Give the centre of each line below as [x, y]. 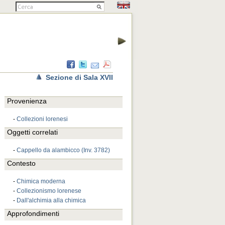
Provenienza [27, 101]
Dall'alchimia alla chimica [51, 200]
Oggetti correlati [32, 132]
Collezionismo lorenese [49, 191]
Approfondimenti [33, 213]
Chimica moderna [41, 181]
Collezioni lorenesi [42, 119]
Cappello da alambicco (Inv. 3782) [63, 150]
